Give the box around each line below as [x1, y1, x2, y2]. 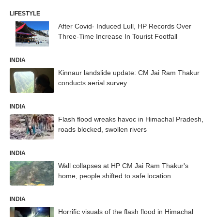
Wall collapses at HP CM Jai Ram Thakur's [58, 161, 188, 170]
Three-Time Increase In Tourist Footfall [58, 32, 177, 41]
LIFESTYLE [10, 10, 40, 17]
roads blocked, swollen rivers [58, 125, 147, 133]
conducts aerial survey [58, 79, 127, 87]
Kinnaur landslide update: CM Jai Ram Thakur [58, 69, 200, 77]
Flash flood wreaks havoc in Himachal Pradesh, [58, 115, 203, 123]
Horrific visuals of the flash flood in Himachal [58, 208, 193, 216]
